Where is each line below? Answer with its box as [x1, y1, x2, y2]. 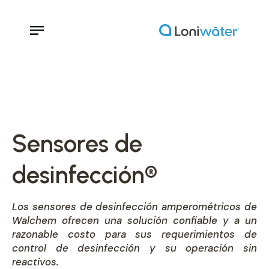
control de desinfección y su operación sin [12, 241, 257, 255]
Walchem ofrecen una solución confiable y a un [12, 214, 257, 227]
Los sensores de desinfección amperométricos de [12, 200, 257, 213]
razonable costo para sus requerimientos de [12, 228, 257, 241]
